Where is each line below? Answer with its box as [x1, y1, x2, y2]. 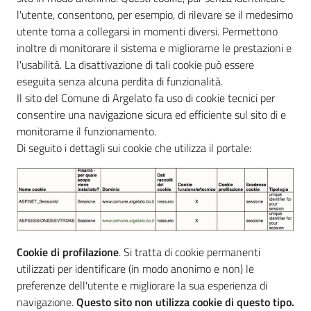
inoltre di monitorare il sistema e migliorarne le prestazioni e [17, 40, 292, 56]
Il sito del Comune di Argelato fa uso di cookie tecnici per [17, 90, 275, 106]
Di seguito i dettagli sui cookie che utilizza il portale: [17, 140, 251, 156]
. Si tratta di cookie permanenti [119, 243, 260, 260]
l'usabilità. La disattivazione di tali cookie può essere [17, 56, 254, 73]
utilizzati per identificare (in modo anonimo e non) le [17, 260, 254, 277]
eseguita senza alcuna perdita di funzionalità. [17, 73, 223, 90]
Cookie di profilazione [17, 243, 119, 260]
